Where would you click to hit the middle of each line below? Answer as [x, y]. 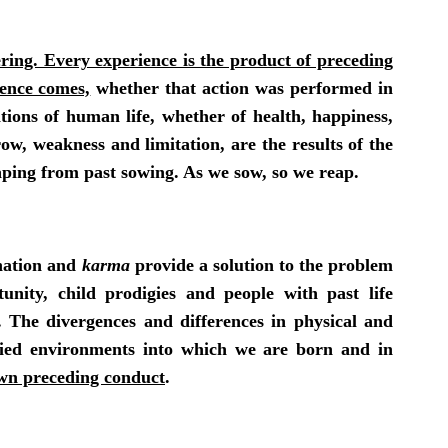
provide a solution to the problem [261, 264]
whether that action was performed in [242, 87]
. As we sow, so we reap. [266, 171]
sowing [147, 171]
